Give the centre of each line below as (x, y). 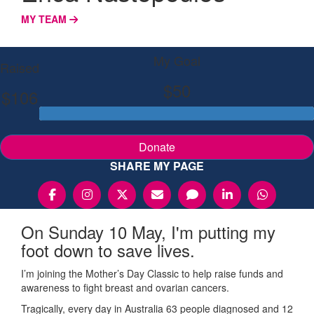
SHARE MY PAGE (157, 165)
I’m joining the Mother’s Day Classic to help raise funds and (152, 273)
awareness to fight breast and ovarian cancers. (125, 287)
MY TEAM (45, 19)
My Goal (177, 60)
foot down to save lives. (108, 250)
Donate (157, 146)
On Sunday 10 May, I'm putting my (148, 231)
